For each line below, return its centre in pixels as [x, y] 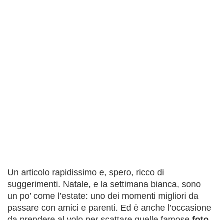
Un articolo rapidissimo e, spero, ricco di [86, 173]
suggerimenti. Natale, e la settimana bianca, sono [104, 184]
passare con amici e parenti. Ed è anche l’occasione [109, 208]
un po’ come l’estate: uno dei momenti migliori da [103, 196]
